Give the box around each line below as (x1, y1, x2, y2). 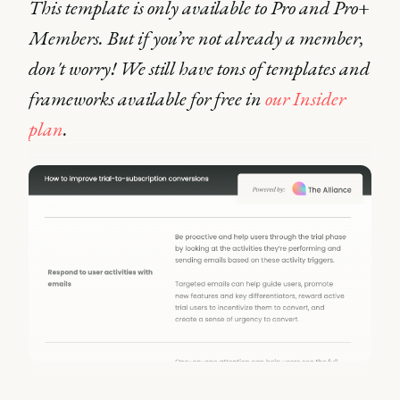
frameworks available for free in (29, 86, 265, 112)
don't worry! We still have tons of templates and (29, 55, 370, 81)
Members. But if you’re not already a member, (29, 25, 364, 51)
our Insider (265, 86, 346, 112)
